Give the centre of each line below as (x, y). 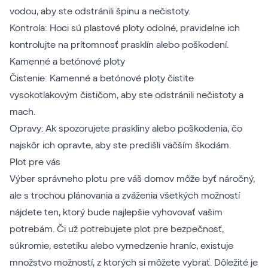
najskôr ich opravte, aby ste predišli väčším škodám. (120, 145)
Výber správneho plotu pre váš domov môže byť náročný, (132, 179)
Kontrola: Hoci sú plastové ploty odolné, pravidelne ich (125, 28)
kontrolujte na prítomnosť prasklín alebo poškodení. (119, 45)
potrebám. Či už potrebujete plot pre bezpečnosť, (117, 229)
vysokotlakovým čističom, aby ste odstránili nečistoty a (127, 95)
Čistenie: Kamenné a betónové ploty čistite (102, 78)
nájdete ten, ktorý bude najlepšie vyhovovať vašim (116, 212)
